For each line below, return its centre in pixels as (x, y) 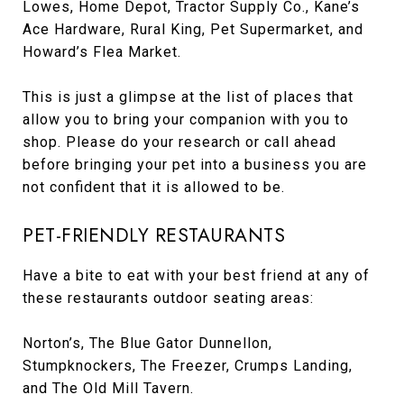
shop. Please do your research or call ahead (179, 142)
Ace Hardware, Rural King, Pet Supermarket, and (193, 30)
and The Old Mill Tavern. (108, 389)
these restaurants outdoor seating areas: (168, 298)
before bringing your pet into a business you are (195, 165)
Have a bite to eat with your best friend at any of (196, 276)
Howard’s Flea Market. (102, 52)
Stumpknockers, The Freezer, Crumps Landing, (188, 366)
